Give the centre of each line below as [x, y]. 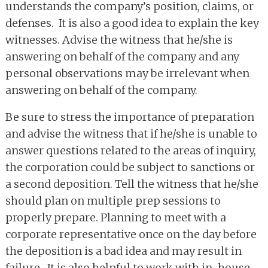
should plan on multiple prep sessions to [113, 201]
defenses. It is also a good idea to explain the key [132, 23]
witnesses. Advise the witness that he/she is [119, 40]
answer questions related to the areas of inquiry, [131, 151]
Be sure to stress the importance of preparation [130, 117]
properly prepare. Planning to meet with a [116, 218]
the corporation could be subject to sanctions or [130, 167]
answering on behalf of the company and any [122, 57]
